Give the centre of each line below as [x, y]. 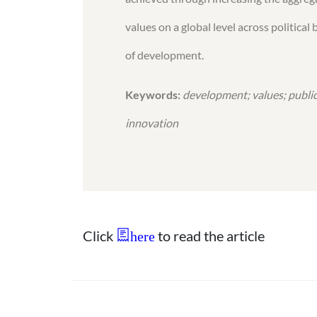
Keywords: [153, 94]
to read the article [210, 236]
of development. [165, 55]
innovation [152, 123]
